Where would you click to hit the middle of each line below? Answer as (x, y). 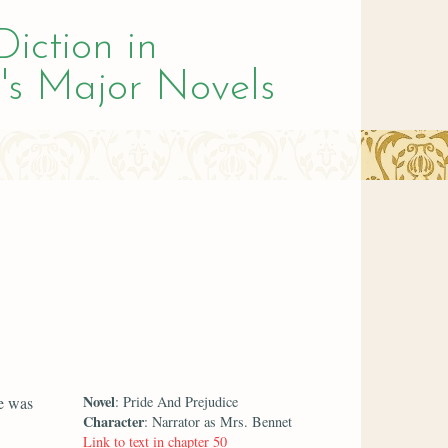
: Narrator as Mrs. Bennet (218, 421)
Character (114, 421)
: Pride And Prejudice (177, 401)
